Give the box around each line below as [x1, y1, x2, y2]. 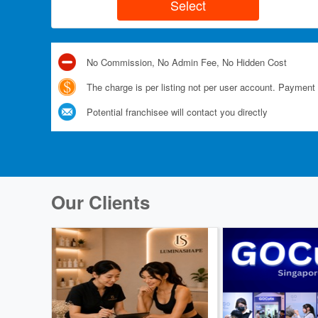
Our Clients [51, 188, 150, 215]
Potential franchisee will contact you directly [87, 104, 268, 119]
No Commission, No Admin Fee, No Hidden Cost [87, 55, 287, 69]
